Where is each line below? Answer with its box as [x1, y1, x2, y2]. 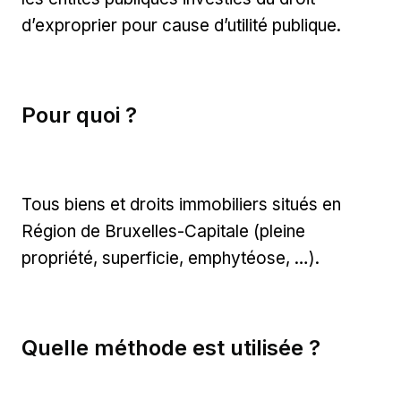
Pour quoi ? [21, 101, 137, 128]
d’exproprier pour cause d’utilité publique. [21, 14, 341, 36]
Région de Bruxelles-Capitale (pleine [21, 220, 305, 242]
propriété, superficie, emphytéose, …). [21, 247, 320, 269]
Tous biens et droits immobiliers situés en [21, 193, 341, 215]
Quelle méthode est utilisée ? [21, 334, 320, 361]
